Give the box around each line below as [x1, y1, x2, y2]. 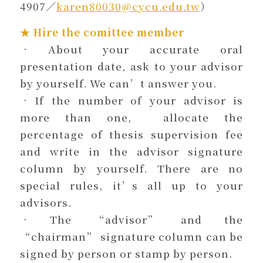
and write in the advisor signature [19, 143, 244, 159]
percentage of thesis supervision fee [19, 126, 244, 141]
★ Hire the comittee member [19, 24, 184, 39]
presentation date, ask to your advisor [19, 58, 244, 73]
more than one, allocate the [19, 109, 244, 124]
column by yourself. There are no [19, 160, 244, 176]
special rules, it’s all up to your [19, 177, 244, 193]
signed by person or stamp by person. [19, 245, 232, 261]
